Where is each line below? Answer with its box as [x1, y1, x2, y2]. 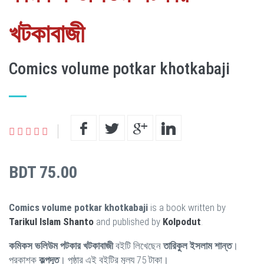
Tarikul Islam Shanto [9, 215, 94, 227]
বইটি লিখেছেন [113, 239, 163, 252]
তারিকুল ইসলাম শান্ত [163, 239, 232, 252]
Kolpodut [163, 215, 201, 227]
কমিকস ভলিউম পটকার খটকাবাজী [9, 239, 113, 252]
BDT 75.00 [9, 162, 77, 182]
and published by [94, 215, 163, 227]
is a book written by [148, 201, 226, 213]
